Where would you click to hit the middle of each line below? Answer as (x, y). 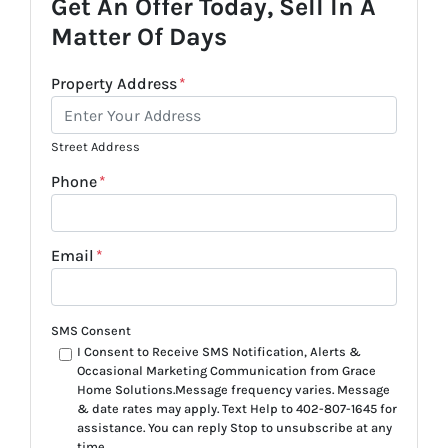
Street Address (95, 147)
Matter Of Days (139, 37)
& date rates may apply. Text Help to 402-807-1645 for (236, 409)
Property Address (114, 84)
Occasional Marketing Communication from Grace (226, 371)
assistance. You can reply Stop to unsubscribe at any (234, 428)
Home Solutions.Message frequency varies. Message (233, 390)
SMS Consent (91, 331)
